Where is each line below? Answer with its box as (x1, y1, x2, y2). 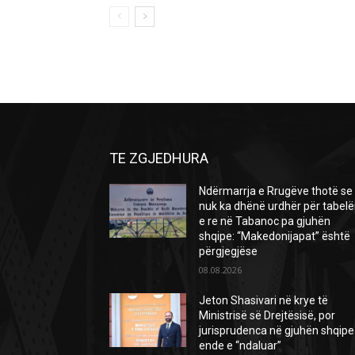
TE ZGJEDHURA (109, 149, 208, 166)
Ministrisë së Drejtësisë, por (199, 308, 336, 322)
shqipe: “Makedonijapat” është (199, 229, 351, 242)
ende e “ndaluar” (199, 338, 282, 352)
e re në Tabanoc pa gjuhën (199, 214, 331, 227)
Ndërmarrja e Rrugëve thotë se (199, 184, 353, 197)
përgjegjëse (199, 244, 258, 258)
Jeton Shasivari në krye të (199, 293, 329, 307)
